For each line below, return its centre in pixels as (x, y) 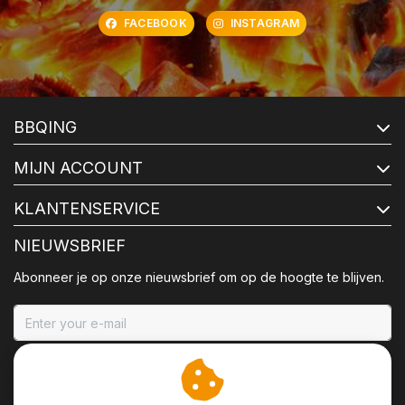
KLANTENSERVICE (87, 209)
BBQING (45, 127)
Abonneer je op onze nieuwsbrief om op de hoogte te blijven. (199, 278)
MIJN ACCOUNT (78, 168)
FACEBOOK (155, 24)
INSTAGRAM (265, 24)
